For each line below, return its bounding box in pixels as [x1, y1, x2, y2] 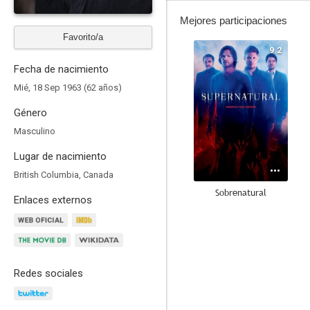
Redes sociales [14, 267, 83, 280]
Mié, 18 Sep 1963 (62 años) [14, 82, 122, 93]
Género [14, 107, 47, 119]
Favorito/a [63, 32, 103, 42]
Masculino [14, 126, 55, 136]
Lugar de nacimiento [14, 150, 107, 163]
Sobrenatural [215, 186, 266, 199]
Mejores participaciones [180, 15, 287, 26]
